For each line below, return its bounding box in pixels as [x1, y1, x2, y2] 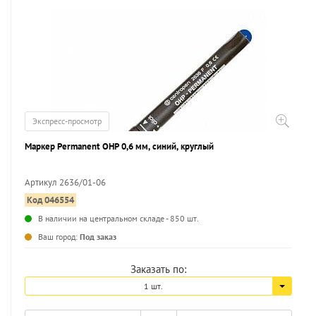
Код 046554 [27, 194, 74, 206]
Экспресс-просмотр [32, 116, 102, 126]
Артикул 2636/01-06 [25, 176, 106, 188]
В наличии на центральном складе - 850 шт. [38, 213, 199, 224]
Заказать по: [130, 262, 186, 276]
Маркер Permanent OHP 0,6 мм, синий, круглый [25, 140, 214, 152]
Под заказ [80, 231, 116, 242]
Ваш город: [38, 231, 80, 242]
